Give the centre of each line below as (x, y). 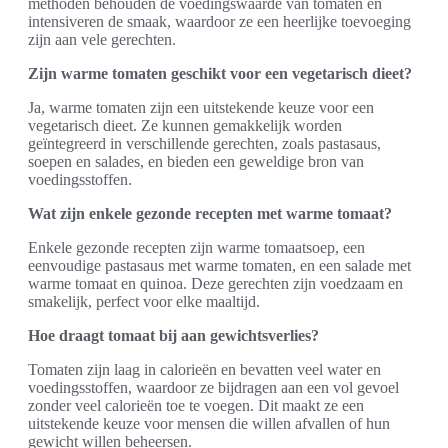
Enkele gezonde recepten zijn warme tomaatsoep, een (196, 247)
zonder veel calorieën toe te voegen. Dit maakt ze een (196, 405)
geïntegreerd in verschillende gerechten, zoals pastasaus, (204, 143)
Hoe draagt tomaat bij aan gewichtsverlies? (173, 335)
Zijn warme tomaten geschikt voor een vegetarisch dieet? (220, 73)
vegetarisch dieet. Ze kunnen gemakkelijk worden (185, 125)
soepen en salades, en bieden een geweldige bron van (196, 161)
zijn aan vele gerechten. (102, 39)
